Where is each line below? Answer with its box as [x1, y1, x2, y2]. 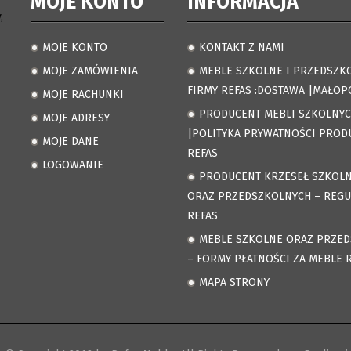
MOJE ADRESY [42, 110, 110, 125]
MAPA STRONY [198, 275, 270, 289]
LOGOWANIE [42, 157, 103, 172]
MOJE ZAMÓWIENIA [42, 63, 138, 78]
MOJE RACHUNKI [42, 87, 124, 101]
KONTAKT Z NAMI [198, 40, 284, 54]
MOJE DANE [42, 134, 99, 148]
